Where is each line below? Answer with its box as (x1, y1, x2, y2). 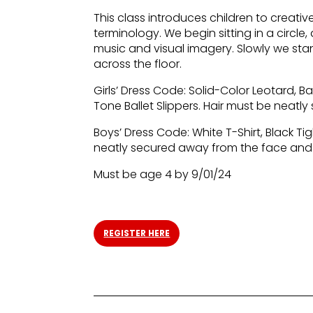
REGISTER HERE (103, 227, 170, 240)
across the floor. (94, 56, 182, 73)
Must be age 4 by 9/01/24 (94, 166, 232, 183)
